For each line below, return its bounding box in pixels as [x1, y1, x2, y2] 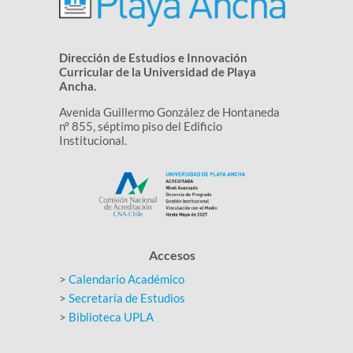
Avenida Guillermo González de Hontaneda [58, 104, 280, 119]
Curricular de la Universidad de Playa [58, 64, 256, 79]
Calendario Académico [68, 271, 184, 286]
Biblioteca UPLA [68, 309, 154, 324]
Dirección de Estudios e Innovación [58, 50, 247, 65]
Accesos [149, 247, 196, 262]
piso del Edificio [139, 118, 222, 133]
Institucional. [58, 132, 127, 147]
